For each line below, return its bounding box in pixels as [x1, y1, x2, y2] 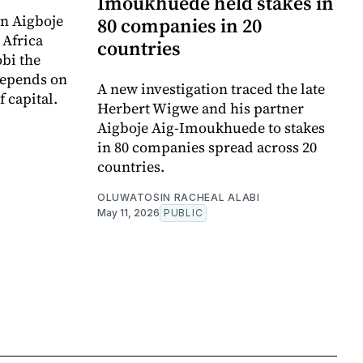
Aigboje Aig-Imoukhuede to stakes [97, 117, 325, 139]
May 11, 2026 [97, 207, 160, 220]
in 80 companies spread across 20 [97, 137, 317, 158]
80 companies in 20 [97, 12, 262, 40]
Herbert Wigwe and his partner [97, 98, 304, 119]
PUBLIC [164, 207, 203, 220]
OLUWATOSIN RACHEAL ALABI [97, 191, 260, 204]
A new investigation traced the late [97, 79, 325, 100]
